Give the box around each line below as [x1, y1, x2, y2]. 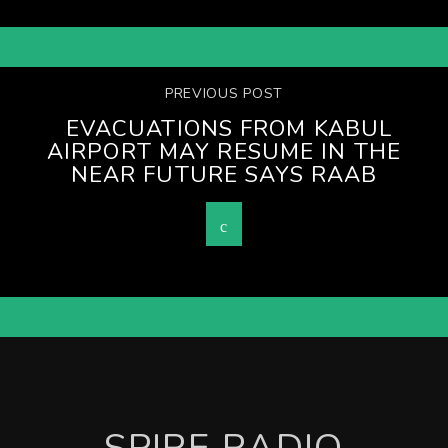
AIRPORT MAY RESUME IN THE [47, 135, 401, 167]
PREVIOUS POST [164, 83, 284, 103]
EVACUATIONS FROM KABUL [65, 112, 393, 144]
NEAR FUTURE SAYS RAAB [70, 158, 378, 190]
